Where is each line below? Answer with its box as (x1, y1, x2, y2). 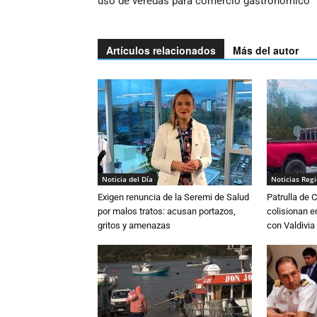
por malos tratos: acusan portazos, (98, 205, 236, 217)
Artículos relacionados (106, 42, 216, 57)
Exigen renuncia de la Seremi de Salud (98, 191, 249, 202)
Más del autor (233, 42, 299, 57)
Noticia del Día (102, 173, 153, 184)
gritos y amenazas (98, 219, 171, 231)
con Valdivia (267, 219, 315, 231)
